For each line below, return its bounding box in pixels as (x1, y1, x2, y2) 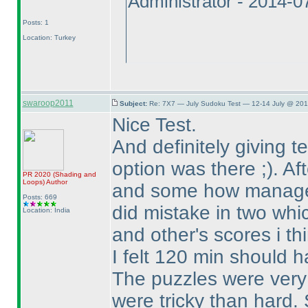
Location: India (22, 206, 70, 214)
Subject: (119, 100, 149, 107)
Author (44, 178, 67, 186)
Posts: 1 (22, 19, 49, 26)
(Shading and (52, 170, 96, 178)
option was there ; (111, 158, 267, 179)
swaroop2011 (22, 98, 74, 108)
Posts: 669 (22, 193, 57, 201)
